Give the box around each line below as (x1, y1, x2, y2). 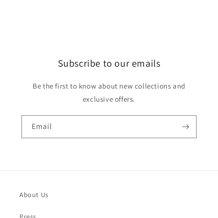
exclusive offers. (82, 94, 136, 104)
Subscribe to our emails (57, 57, 161, 70)
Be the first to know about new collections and (33, 81, 185, 91)
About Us (19, 190, 49, 200)
